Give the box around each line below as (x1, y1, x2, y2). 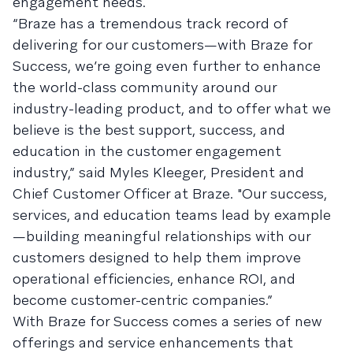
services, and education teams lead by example (13, 206, 331, 224)
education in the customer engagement (13, 142, 281, 160)
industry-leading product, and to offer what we (13, 99, 331, 117)
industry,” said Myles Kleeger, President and (13, 163, 304, 181)
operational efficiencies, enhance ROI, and (13, 269, 295, 288)
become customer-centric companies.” (13, 291, 273, 309)
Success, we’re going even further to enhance (13, 57, 321, 75)
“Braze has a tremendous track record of (13, 14, 288, 32)
